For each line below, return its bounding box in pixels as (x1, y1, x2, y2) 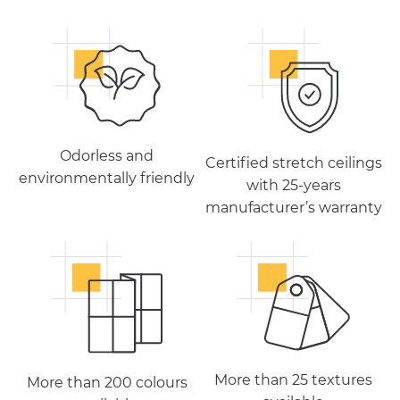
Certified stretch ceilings (204, 154, 382, 171)
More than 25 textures (214, 371, 372, 389)
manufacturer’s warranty (204, 198, 382, 216)
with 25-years (246, 176, 341, 194)
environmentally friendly (19, 169, 195, 187)
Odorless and (60, 146, 154, 164)
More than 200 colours (26, 374, 187, 392)
